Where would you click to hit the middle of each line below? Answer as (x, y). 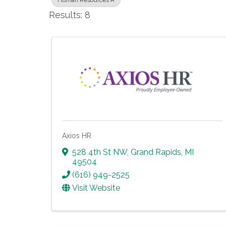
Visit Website (96, 188)
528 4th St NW (100, 152)
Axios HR (77, 136)
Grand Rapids (156, 152)
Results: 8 (70, 15)
